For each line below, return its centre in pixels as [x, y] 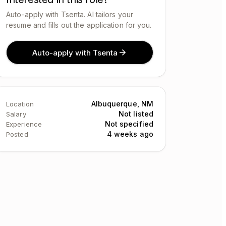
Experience [24, 124]
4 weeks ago [130, 134]
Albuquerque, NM [122, 104]
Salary [16, 114]
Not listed [136, 114]
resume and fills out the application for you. [79, 25]
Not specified [129, 124]
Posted [17, 134]
